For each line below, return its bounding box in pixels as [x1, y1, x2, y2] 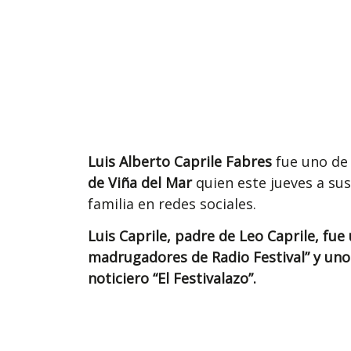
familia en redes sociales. [88, 194, 256, 213]
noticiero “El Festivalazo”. [88, 269, 256, 288]
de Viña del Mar [88, 172, 192, 192]
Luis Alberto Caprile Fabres [88, 151, 272, 171]
